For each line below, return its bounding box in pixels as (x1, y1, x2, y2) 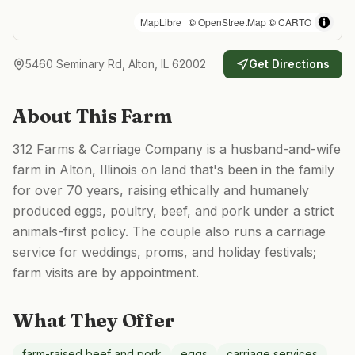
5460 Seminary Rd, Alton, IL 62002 (25, 57, 206, 71)
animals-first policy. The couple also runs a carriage (13, 223, 326, 239)
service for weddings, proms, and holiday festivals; (13, 244, 316, 260)
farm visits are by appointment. (13, 265, 199, 281)
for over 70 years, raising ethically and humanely (13, 182, 309, 198)
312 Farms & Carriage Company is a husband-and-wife (13, 141, 341, 157)
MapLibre (140, 15, 181, 29)
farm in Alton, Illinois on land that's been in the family (13, 162, 334, 177)
